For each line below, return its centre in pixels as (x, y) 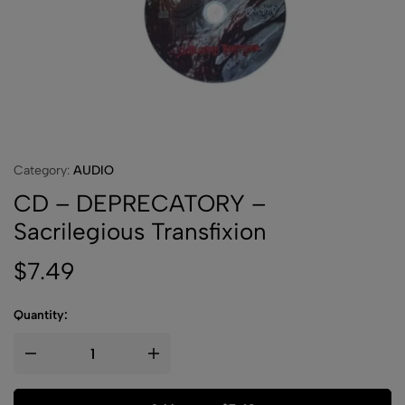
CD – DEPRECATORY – (140, 203)
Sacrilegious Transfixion (140, 231)
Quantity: (41, 315)
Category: (43, 170)
